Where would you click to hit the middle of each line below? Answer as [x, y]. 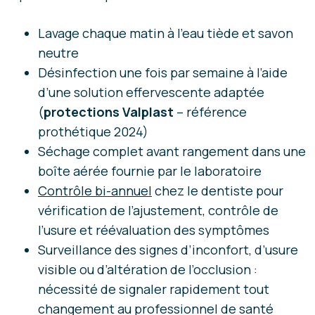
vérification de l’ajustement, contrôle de [158, 211]
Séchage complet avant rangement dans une [172, 152]
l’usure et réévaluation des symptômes [154, 230]
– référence [210, 112]
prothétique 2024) [93, 132]
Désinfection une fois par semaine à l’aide [163, 73]
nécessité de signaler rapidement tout [154, 289]
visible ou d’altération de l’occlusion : [148, 270]
